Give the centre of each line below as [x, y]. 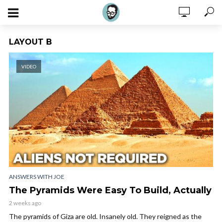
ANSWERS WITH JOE [37, 176]
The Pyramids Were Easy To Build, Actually [110, 190]
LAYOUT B [30, 42]
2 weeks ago [25, 203]
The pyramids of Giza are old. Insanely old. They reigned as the [105, 216]
